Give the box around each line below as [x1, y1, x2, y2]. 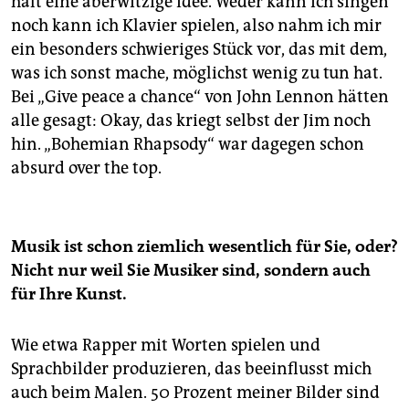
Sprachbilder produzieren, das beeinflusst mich [11, 358, 372, 379]
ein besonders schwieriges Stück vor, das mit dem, [11, 38, 387, 59]
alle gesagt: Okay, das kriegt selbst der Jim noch [11, 110, 371, 131]
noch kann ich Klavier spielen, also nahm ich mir [11, 15, 382, 36]
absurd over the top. [11, 157, 162, 178]
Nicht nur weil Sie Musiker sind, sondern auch [11, 259, 371, 280]
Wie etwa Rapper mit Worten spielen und [11, 334, 320, 355]
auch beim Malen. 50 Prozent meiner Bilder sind [11, 382, 380, 403]
